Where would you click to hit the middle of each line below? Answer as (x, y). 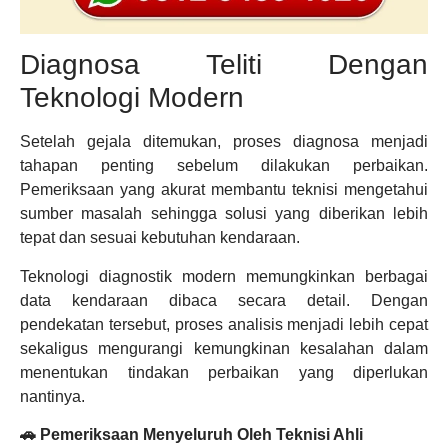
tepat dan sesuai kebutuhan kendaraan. (160, 238)
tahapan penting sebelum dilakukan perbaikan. (224, 166)
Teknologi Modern (132, 98)
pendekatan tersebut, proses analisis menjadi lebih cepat (224, 324)
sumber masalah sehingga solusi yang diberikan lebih (224, 214)
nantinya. (52, 396)
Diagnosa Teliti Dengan (224, 65)
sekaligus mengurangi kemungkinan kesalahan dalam (224, 348)
